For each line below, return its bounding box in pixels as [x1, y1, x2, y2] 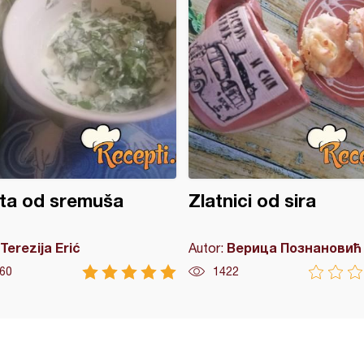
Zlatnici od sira [188, 190, 316, 211]
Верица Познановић [226, 240, 362, 255]
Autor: [188, 240, 227, 255]
